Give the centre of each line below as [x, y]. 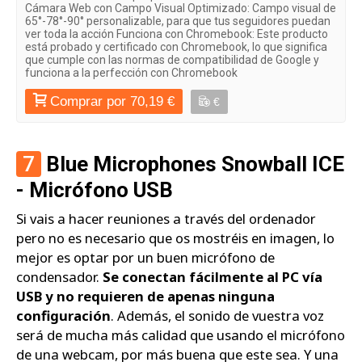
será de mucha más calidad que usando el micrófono [181, 335]
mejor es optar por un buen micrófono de [145, 257]
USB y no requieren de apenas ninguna [145, 296]
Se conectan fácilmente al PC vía [213, 276]
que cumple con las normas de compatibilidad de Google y [172, 60]
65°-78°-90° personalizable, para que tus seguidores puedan [178, 21]
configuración [63, 315]
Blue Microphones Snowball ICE [193, 164]
